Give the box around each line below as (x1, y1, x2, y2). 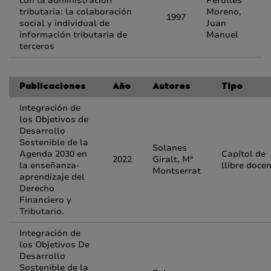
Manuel (206, 29, 238, 41)
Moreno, (206, 6, 241, 18)
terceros (19, 41, 54, 52)
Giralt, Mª (152, 154, 193, 165)
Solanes (152, 142, 187, 154)
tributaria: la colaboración (19, 6, 132, 18)
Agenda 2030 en (19, 148, 87, 160)
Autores (152, 83, 190, 91)
